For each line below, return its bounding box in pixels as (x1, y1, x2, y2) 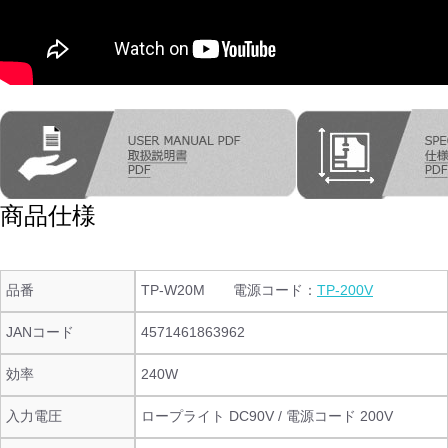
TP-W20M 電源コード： (141, 282, 317, 298)
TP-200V (317, 282, 373, 298)
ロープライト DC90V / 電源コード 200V (141, 408, 393, 424)
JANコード (6, 324, 74, 340)
